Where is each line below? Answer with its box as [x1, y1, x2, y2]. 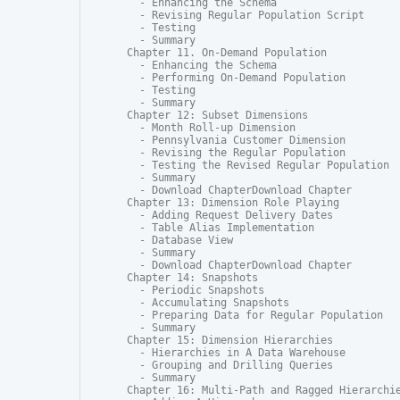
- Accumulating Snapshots [127, 296, 289, 310]
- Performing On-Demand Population [127, 71, 346, 85]
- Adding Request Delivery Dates [127, 209, 333, 222]
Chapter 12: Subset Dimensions [127, 109, 308, 122]
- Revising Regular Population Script [127, 9, 364, 22]
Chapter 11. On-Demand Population [127, 46, 327, 60]
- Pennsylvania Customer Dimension [127, 134, 346, 147]
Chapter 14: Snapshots [127, 271, 258, 285]
